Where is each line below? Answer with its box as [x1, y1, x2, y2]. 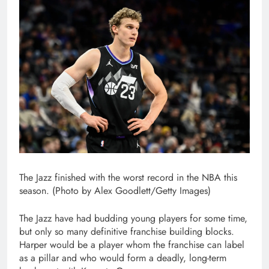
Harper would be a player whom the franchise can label [19, 238, 244, 252]
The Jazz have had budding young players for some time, [19, 211, 247, 226]
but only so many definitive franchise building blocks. [19, 225, 234, 239]
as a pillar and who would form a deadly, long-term [19, 251, 226, 265]
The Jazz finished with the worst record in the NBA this [19, 171, 237, 185]
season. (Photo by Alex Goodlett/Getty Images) [19, 184, 211, 198]
